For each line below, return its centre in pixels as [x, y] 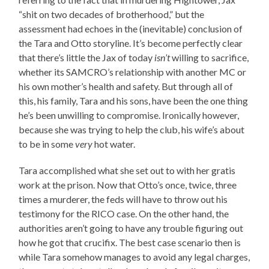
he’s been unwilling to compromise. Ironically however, [129, 115]
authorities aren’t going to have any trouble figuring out [131, 228]
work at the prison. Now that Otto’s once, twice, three [128, 184]
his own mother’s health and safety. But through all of [126, 86]
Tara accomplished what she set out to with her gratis [127, 170]
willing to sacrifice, [210, 57]
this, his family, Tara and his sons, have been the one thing [134, 100]
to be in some [47, 144]
